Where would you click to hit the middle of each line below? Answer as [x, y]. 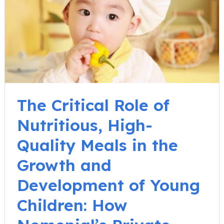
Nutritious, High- [85, 125]
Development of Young [108, 185]
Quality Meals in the [97, 145]
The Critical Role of [93, 105]
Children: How [72, 205]
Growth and [64, 165]
